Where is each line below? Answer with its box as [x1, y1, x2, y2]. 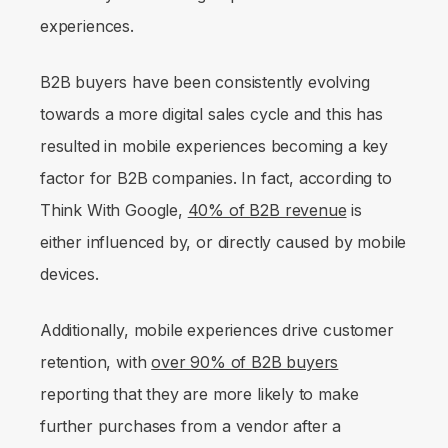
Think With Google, [40, 200, 188, 221]
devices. [40, 264, 99, 285]
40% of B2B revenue [187, 200, 347, 221]
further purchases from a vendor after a [40, 416, 342, 437]
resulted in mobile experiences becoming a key [40, 136, 389, 157]
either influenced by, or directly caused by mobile [40, 232, 407, 253]
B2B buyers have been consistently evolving [40, 72, 370, 93]
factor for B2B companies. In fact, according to [40, 168, 392, 189]
